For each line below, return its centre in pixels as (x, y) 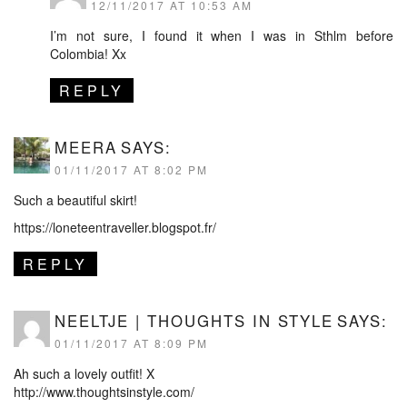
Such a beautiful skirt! (75, 199)
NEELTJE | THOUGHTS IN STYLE (194, 320)
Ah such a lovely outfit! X (84, 373)
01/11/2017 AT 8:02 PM (131, 169)
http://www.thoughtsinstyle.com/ (104, 391)
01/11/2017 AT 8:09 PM (131, 342)
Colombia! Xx (88, 53)
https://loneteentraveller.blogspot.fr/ (115, 227)
